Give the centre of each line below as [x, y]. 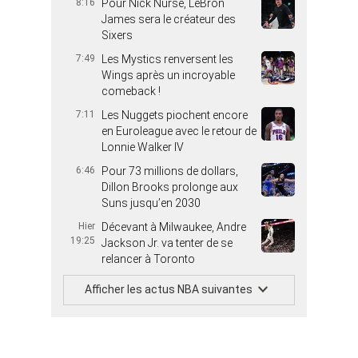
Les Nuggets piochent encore [175, 115]
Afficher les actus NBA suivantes [169, 290]
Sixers [117, 36]
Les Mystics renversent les [167, 60]
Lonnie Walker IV [143, 147]
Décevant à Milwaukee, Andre [174, 227]
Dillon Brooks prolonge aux [170, 187]
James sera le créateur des [169, 20]
